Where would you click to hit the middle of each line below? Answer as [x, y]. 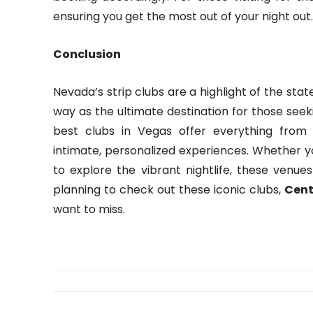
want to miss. [89, 210]
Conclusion [87, 54]
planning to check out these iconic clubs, [169, 190]
